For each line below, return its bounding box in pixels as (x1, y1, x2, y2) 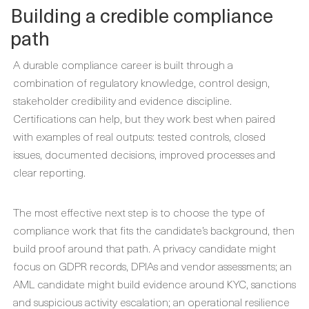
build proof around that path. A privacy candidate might (13, 239, 276, 256)
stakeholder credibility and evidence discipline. (13, 92, 232, 108)
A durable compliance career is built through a (13, 56, 233, 72)
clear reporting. (13, 163, 86, 180)
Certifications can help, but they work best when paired (13, 110, 275, 126)
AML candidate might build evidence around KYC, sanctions (13, 275, 296, 292)
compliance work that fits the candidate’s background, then (13, 221, 295, 238)
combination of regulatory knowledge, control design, (13, 74, 270, 90)
